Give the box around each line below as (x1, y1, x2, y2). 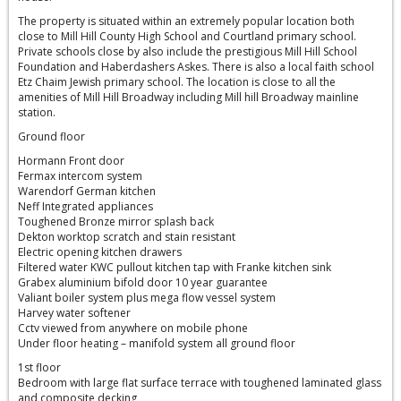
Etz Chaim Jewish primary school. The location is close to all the (18, 73, 336, 90)
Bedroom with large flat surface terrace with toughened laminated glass (18, 374, 381, 390)
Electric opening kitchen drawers (18, 243, 182, 260)
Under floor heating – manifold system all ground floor (18, 335, 295, 351)
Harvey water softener (18, 304, 131, 320)
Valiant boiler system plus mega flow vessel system (18, 289, 276, 305)
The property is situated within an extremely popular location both (18, 13, 354, 29)
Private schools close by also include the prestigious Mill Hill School (18, 43, 357, 59)
